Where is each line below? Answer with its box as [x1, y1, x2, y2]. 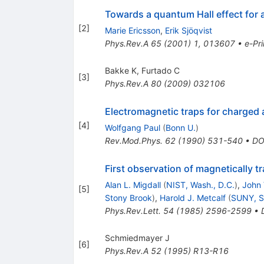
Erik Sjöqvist [164, 25, 212, 35]
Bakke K [104, 65, 137, 75]
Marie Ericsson [104, 25, 160, 35]
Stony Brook [104, 192, 152, 203]
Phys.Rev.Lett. [104, 205, 161, 216]
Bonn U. [165, 122, 196, 133]
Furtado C [141, 65, 180, 75]
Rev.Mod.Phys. [104, 135, 163, 146]
